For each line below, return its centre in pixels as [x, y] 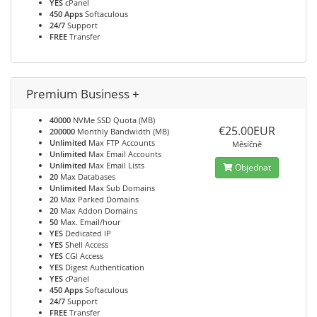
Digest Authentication [104, 267]
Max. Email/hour [90, 222]
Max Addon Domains [98, 211]
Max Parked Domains [98, 199]
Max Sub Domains [121, 188]
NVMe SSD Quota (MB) [113, 120]
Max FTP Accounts [121, 143]
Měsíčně [247, 144]
